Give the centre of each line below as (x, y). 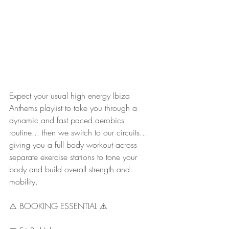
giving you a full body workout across (74, 145)
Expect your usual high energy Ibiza (71, 96)
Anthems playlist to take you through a (74, 108)
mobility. (24, 182)
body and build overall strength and (71, 169)
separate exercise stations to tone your (74, 157)
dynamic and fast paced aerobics (68, 120)
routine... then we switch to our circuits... (79, 133)
